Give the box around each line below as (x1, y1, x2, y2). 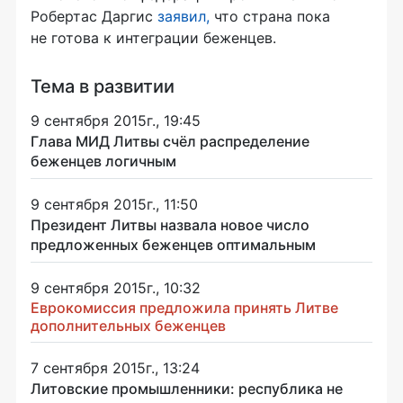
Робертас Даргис (31, 7, 157, 25)
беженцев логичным (31, 152, 176, 170)
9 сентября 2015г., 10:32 (31, 279, 201, 297)
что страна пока (210, 7, 330, 25)
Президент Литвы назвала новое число (31, 216, 309, 234)
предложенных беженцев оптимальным (31, 236, 316, 254)
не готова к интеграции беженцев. (31, 29, 276, 47)
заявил (157, 7, 206, 25)
